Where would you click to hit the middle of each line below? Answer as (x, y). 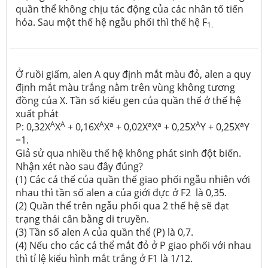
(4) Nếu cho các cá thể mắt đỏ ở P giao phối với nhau (133, 245)
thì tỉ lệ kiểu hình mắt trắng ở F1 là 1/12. (104, 258)
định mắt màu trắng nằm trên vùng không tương (125, 87)
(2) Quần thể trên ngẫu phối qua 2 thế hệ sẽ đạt (122, 205)
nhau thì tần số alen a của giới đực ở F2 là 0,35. (121, 192)
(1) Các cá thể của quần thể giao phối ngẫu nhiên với (133, 179)
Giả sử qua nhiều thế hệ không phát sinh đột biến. (128, 153)
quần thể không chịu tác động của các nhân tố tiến (130, 9)
